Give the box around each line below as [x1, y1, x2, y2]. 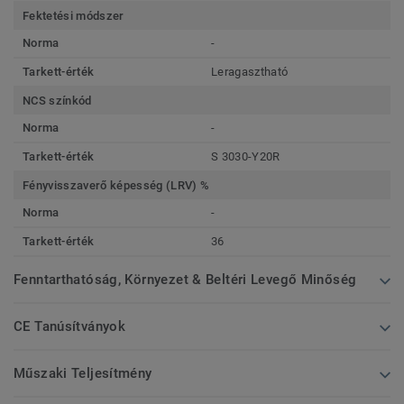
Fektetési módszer [23, 8, 124, 23]
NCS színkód [23, 93, 92, 107]
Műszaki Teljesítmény [14, 364, 152, 381]
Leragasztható [211, 64, 289, 78]
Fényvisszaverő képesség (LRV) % [23, 178, 210, 192]
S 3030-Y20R [211, 149, 280, 163]
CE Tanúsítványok [14, 317, 126, 335]
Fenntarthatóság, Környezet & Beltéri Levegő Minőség [14, 271, 357, 288]
